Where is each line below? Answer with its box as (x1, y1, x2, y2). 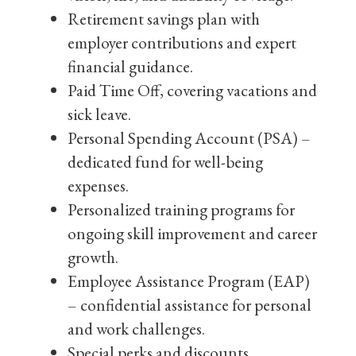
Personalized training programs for (68, 199, 295, 220)
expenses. (68, 175, 129, 196)
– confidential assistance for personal (68, 294, 311, 315)
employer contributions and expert (68, 32, 296, 53)
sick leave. (68, 103, 131, 125)
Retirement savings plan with (68, 8, 260, 29)
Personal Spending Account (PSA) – (68, 127, 311, 149)
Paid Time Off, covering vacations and (68, 79, 317, 101)
